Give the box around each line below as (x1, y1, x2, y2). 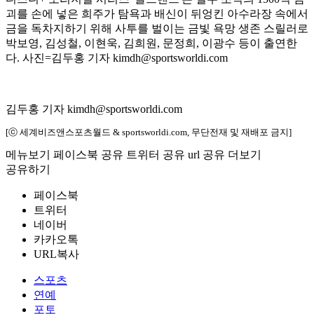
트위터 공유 (126, 149, 185, 161)
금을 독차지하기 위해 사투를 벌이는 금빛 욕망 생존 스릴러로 (6, 22, 308, 35)
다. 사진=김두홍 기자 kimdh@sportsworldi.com (6, 52, 228, 64)
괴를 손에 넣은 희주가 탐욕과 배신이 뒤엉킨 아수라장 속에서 (6, 8, 308, 20)
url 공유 (188, 149, 225, 161)
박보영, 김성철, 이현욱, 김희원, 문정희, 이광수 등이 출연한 (6, 37, 297, 50)
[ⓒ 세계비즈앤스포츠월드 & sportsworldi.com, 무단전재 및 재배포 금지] (6, 127, 292, 138)
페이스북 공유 (53, 149, 123, 161)
